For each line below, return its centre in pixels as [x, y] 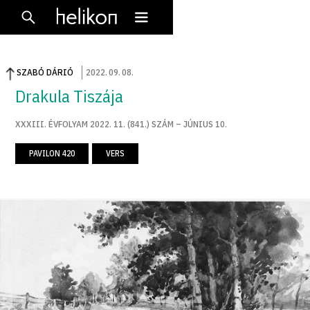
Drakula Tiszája [70, 95]
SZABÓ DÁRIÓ [45, 72]
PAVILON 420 [52, 153]
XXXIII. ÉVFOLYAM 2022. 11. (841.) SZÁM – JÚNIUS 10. [121, 124]
